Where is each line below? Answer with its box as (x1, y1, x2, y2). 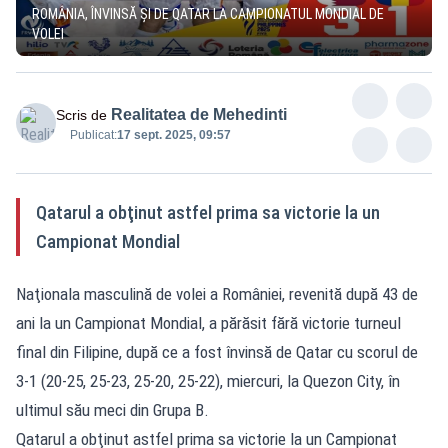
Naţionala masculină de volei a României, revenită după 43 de (16, 283, 418, 304)
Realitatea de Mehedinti (111, 105, 287, 123)
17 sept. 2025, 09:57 (117, 127, 231, 142)
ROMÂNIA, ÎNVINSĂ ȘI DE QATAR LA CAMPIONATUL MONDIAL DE (32, 5, 384, 22)
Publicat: (70, 127, 117, 142)
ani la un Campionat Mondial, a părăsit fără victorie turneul (16, 312, 401, 333)
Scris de (56, 106, 107, 123)
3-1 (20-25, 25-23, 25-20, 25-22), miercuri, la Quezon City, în (16, 370, 400, 391)
